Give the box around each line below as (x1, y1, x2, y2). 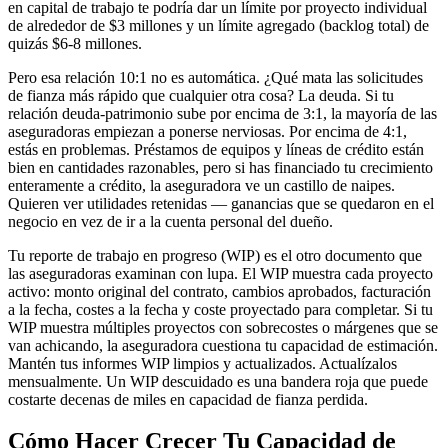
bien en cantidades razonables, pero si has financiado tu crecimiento (8, 158, 433, 176)
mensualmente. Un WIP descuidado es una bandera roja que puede (8, 372, 428, 390)
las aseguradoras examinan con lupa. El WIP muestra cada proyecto (8, 264, 433, 282)
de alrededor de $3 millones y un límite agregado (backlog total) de (8, 16, 429, 34)
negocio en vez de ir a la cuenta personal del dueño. (8, 212, 333, 230)
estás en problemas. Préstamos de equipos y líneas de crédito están (8, 140, 424, 158)
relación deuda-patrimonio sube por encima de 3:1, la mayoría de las (8, 104, 437, 122)
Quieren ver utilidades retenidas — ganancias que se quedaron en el (8, 194, 434, 212)
